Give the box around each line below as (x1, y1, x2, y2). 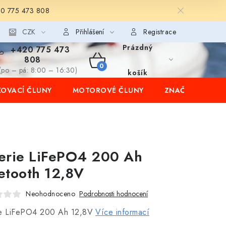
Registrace (143, 27, 176, 37)
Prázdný (122, 42, 153, 52)
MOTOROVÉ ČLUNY (72, 85, 144, 95)
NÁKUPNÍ (88, 64, 139, 79)
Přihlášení (75, 27, 104, 37)
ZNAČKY (164, 85, 195, 95)
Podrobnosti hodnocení (79, 189, 148, 199)
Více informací (95, 206, 149, 218)
